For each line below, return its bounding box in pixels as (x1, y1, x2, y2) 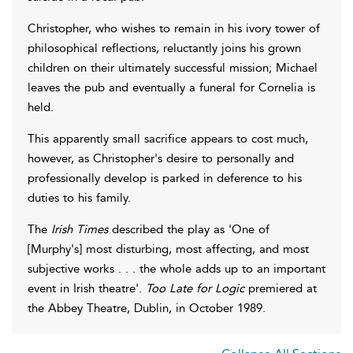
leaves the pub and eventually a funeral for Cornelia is (28, 80, 315, 95)
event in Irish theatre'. (28, 281, 146, 295)
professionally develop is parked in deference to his (28, 170, 302, 185)
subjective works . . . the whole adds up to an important (28, 261, 325, 276)
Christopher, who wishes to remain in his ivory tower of (28, 20, 320, 35)
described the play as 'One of (108, 221, 269, 236)
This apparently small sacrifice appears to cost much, (28, 131, 308, 146)
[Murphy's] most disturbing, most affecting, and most (28, 241, 309, 256)
